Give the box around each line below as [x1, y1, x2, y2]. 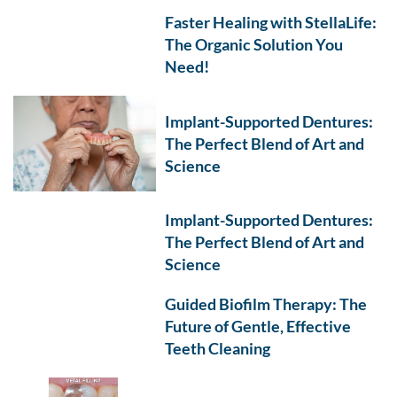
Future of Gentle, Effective [165, 315, 352, 336]
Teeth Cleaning [165, 338, 271, 358]
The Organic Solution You [165, 35, 344, 55]
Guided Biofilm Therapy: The [165, 293, 368, 314]
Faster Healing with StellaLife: [165, 12, 378, 33]
